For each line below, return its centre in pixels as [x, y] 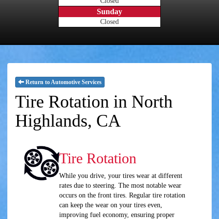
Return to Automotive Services [63, 82]
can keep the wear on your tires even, [110, 205]
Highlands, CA [68, 121]
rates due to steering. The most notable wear [120, 186]
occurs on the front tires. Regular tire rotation [122, 196]
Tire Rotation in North [94, 102]
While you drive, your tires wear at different [120, 176]
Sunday [109, 12]
